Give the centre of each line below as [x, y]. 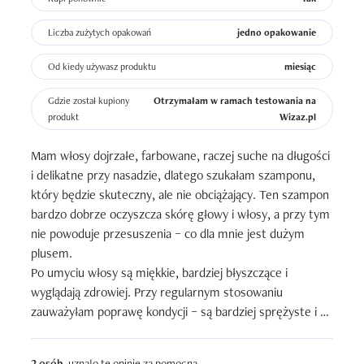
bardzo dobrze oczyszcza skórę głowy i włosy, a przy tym [180, 214]
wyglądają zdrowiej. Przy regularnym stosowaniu [157, 292]
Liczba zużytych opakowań [100, 32]
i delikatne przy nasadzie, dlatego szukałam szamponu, [173, 175]
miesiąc [300, 67]
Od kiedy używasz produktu [102, 67]
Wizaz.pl [298, 117]
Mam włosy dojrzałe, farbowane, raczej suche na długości [180, 156]
